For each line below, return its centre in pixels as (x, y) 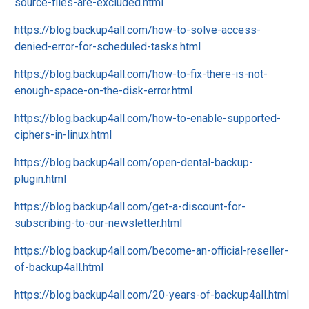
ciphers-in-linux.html (63, 135)
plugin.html (40, 179)
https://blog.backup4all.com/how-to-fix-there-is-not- (141, 74)
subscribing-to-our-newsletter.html (98, 223)
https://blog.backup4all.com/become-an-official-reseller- (151, 251)
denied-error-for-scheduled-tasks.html (108, 47)
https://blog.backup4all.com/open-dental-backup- (134, 162)
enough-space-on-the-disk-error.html (103, 91)
